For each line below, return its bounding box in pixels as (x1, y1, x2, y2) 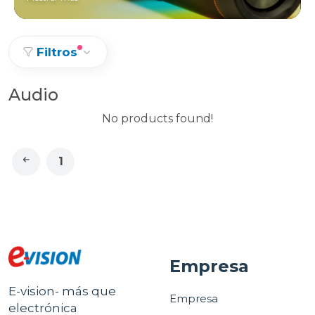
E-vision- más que (8, 284, 116, 298)
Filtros (37, 45, 77, 59)
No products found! (102, 112, 213, 125)
